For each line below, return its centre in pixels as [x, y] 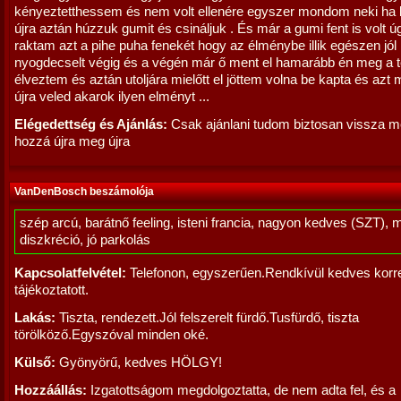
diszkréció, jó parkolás [85, 240]
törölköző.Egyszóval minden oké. [111, 335]
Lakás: [35, 318]
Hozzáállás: [51, 390]
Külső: [35, 363]
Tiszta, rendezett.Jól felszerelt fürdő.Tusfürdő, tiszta [207, 318]
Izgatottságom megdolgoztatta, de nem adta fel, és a [241, 390]
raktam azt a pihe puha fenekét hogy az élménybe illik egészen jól [205, 46]
